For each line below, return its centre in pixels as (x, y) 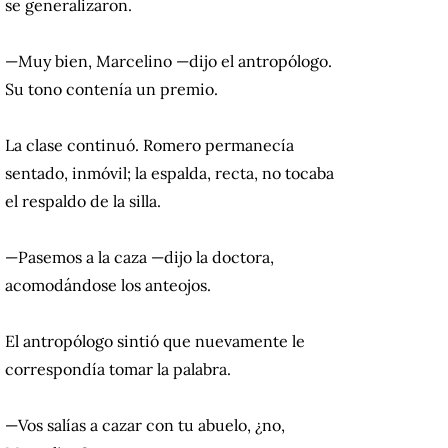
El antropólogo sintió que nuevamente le (155, 341)
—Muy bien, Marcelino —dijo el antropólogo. (168, 61)
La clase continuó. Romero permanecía (149, 145)
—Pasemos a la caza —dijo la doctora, (139, 257)
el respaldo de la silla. (83, 201)
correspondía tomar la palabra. (118, 369)
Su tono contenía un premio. (111, 89)
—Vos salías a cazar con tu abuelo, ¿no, (145, 425)
